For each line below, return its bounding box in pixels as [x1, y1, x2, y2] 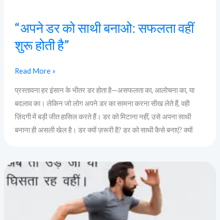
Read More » [14, 66, 55, 75]
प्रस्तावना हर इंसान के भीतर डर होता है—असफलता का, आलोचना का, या [14, 85, 194, 94]
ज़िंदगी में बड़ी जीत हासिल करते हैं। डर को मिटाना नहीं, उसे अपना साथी [14, 112, 191, 121]
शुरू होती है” [14, 37, 69, 54]
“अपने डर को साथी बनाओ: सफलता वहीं [14, 20, 194, 36]
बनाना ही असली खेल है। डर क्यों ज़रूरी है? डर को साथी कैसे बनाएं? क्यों [14, 125, 192, 134]
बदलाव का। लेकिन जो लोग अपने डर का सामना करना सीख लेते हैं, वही [14, 99, 190, 108]
